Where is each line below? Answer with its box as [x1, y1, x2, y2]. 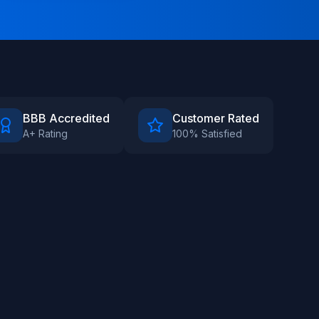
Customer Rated [172, 111, 259, 125]
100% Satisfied [172, 127, 242, 140]
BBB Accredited [23, 111, 110, 125]
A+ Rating [23, 127, 68, 140]
